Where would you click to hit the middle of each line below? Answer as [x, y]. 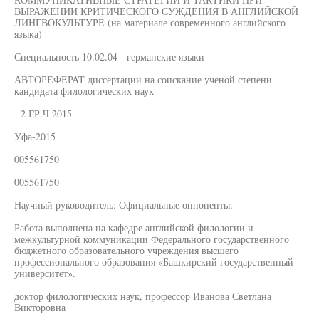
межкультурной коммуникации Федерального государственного [152, 239]
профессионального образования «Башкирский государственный [154, 262]
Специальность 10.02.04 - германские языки [109, 57]
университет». [45, 273]
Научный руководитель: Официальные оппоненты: [124, 205]
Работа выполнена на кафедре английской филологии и [134, 228]
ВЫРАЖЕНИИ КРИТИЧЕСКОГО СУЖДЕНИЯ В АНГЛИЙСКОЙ [156, 11]
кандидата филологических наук [84, 91]
